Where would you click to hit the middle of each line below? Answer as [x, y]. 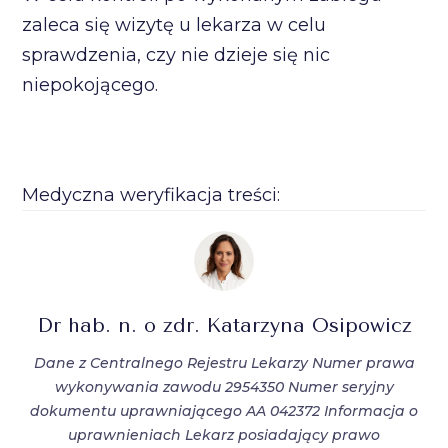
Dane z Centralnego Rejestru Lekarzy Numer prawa [224, 362]
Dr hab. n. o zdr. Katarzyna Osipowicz [224, 325]
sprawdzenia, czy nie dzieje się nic [176, 54]
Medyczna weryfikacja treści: [151, 194]
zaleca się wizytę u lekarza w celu [174, 24]
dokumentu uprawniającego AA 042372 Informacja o [224, 410]
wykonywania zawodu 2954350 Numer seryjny [224, 386]
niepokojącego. [90, 84]
